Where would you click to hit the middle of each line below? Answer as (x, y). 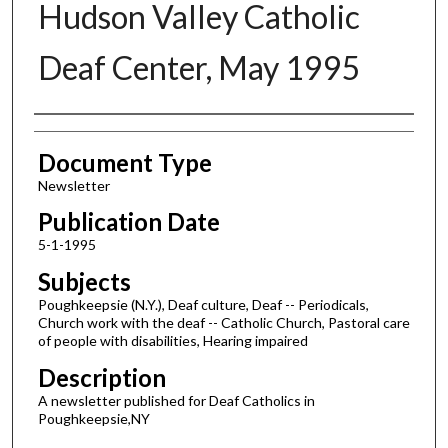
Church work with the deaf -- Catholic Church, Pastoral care (223, 323)
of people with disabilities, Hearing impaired (172, 341)
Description (101, 377)
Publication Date (128, 222)
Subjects (84, 282)
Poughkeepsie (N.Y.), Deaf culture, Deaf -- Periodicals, (203, 305)
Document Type (124, 162)
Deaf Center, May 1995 (199, 67)
